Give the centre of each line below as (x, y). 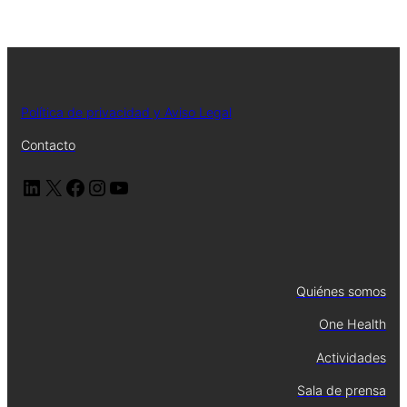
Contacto (48, 145)
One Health (353, 324)
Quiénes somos (342, 291)
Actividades (352, 357)
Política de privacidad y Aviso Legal (126, 112)
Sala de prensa (342, 390)
